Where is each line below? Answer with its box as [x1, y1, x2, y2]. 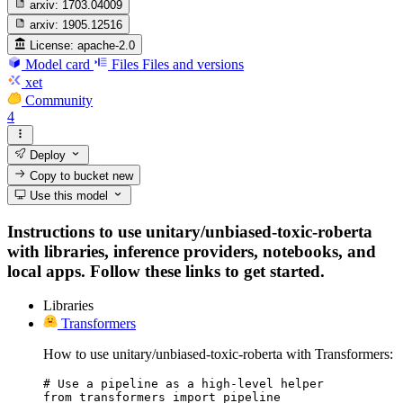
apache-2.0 [77, 38, 136, 52]
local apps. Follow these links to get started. [7, 261, 325, 281]
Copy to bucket [26, 168, 113, 183]
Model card [25, 56, 90, 72]
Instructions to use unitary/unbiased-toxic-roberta [7, 221, 372, 241]
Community [25, 92, 93, 108]
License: [30, 38, 75, 52]
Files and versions [142, 56, 244, 72]
